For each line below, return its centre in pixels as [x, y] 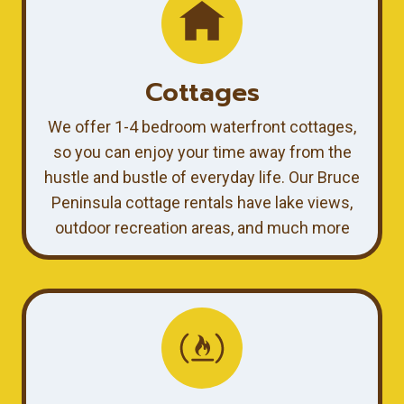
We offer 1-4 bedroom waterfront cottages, [202, 126]
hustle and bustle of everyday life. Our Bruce [202, 177]
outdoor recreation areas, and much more [202, 227]
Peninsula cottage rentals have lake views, [202, 202]
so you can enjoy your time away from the [202, 151]
